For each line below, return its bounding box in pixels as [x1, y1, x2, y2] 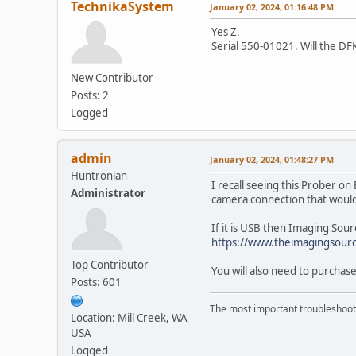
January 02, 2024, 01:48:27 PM [210, 153, 334, 165]
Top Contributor [71, 257, 149, 272]
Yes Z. [211, 24, 240, 39]
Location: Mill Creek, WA [71, 310, 188, 325]
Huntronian [71, 168, 127, 183]
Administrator [71, 185, 145, 200]
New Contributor [71, 70, 153, 85]
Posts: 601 [71, 274, 122, 289]
